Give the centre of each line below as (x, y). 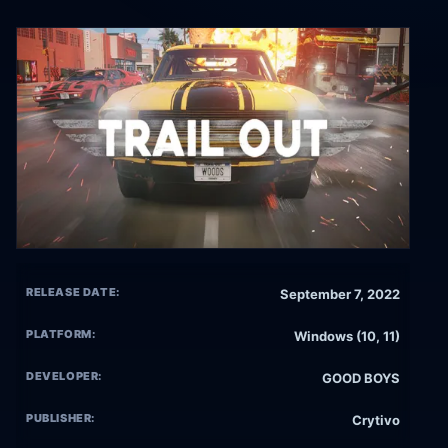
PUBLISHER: (61, 418)
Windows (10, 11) (347, 336)
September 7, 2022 (340, 294)
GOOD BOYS (361, 378)
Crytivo (376, 420)
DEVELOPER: (64, 376)
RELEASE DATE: (73, 292)
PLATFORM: (61, 334)
